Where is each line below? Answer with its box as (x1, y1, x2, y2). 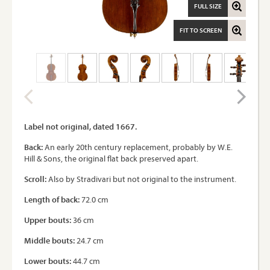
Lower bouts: (24, 256, 71, 266)
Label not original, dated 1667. (24, 121, 137, 132)
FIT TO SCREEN (180, 26, 222, 34)
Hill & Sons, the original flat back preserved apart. (24, 153, 198, 164)
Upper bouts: (24, 215, 71, 225)
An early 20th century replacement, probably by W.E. (43, 142, 233, 152)
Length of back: (24, 194, 80, 205)
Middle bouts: (24, 235, 75, 246)
